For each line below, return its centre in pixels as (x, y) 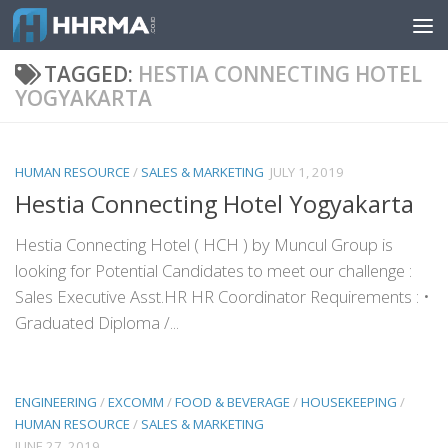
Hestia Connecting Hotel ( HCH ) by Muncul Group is (204, 244)
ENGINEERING (56, 402)
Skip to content (84, 29)
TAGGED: (90, 74)
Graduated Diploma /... (97, 322)
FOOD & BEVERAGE (232, 402)
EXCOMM (136, 402)
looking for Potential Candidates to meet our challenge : (213, 270)
